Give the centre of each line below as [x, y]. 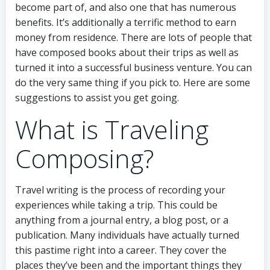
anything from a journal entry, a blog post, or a [122, 220]
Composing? [84, 158]
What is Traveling [112, 129]
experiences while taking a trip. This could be [116, 205]
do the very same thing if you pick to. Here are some [133, 83]
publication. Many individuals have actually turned [127, 235]
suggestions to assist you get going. [97, 98]
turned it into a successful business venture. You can [133, 67]
